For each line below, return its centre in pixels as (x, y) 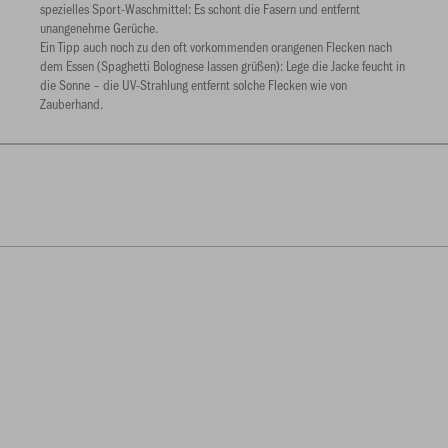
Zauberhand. (73, 103)
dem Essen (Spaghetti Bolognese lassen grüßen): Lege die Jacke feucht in (222, 65)
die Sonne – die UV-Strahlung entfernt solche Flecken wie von (193, 84)
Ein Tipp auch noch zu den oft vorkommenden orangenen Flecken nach (216, 46)
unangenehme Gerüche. (100, 27)
